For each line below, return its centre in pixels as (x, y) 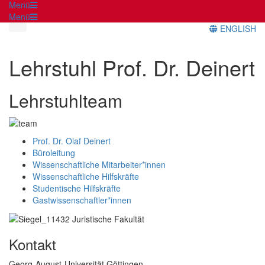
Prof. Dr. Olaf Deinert (72, 140)
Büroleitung (54, 152)
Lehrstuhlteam (66, 100)
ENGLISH (237, 28)
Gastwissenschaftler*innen (82, 200)
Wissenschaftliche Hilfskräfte (86, 176)
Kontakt (33, 244)
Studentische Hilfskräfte (77, 188)
